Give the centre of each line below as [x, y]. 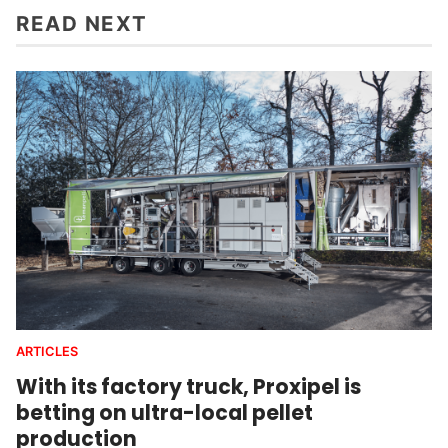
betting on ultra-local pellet [164, 413]
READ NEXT [82, 24]
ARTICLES [47, 352]
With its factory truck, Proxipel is [188, 387]
